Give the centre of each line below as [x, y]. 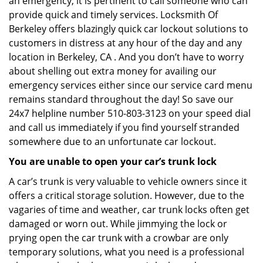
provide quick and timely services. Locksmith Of [113, 15]
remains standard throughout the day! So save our [121, 99]
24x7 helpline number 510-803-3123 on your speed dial [130, 113]
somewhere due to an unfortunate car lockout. [112, 141]
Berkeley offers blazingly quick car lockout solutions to [129, 29]
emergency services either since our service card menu [131, 85]
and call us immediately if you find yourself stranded [124, 127]
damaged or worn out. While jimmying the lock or [118, 224]
